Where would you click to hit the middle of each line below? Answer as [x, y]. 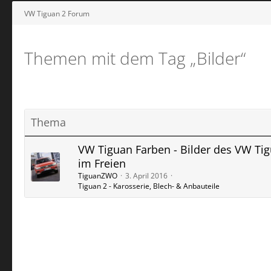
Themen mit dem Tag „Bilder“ [135, 58]
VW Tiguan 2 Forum [57, 13]
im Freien [102, 163]
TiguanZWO [98, 176]
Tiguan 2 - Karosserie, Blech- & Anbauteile [149, 186]
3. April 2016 [146, 176]
